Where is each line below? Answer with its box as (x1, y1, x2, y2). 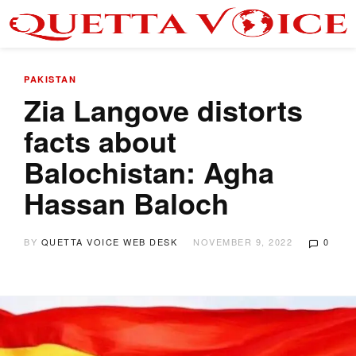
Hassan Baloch (24, 182, 229, 223)
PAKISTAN (24, 73, 76, 85)
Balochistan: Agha (24, 151, 274, 192)
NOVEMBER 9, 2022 (193, 235, 292, 248)
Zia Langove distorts (24, 89, 303, 130)
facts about (24, 120, 176, 161)
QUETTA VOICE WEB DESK (41, 235, 177, 248)
